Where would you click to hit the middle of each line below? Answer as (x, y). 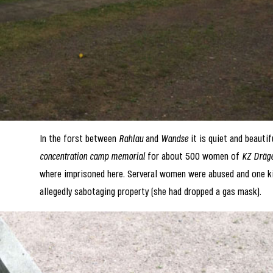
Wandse (175, 140)
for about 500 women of (194, 157)
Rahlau (131, 140)
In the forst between (80, 140)
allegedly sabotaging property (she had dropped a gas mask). (151, 193)
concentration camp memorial (93, 157)
